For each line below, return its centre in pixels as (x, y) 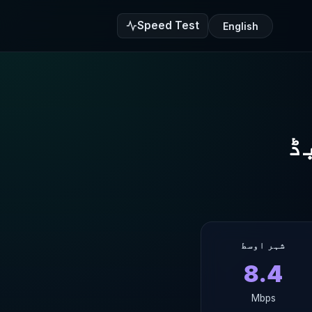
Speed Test (168, 25)
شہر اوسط (263, 245)
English (241, 26)
